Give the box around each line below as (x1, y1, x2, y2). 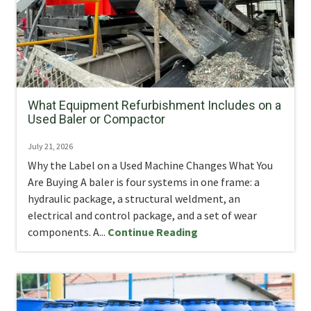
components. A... (28, 225, 108, 239)
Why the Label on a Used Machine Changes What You (28, 158, 273, 173)
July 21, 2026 (28, 141, 73, 152)
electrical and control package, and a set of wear (28, 208, 257, 223)
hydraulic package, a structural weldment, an (28, 192, 240, 206)
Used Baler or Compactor (28, 112, 165, 127)
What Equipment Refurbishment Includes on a (28, 98, 281, 113)
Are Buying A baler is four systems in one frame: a (28, 175, 260, 190)
